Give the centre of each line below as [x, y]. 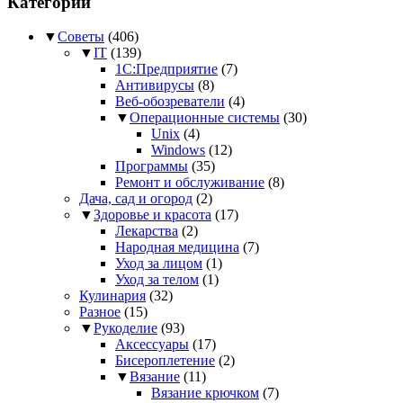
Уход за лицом [159, 264]
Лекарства [147, 231]
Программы [152, 166]
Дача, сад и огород [136, 199]
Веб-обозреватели [170, 102]
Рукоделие [125, 328]
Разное [100, 312]
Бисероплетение [165, 361]
